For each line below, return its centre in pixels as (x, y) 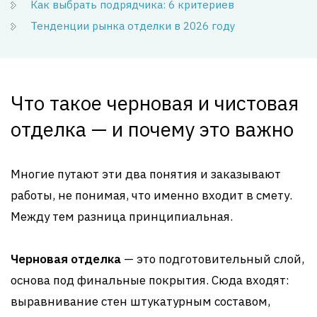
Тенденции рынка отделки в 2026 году (133, 25)
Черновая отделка (66, 259)
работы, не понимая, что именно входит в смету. (151, 195)
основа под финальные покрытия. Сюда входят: (150, 280)
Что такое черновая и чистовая (155, 103)
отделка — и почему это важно (152, 129)
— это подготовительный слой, (213, 259)
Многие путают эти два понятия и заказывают (146, 174)
